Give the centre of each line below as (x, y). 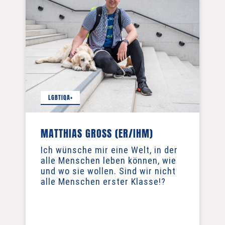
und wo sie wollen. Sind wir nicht (108, 171)
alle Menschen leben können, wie (109, 160)
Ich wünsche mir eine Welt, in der (109, 150)
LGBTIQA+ (60, 97)
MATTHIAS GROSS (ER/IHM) (95, 133)
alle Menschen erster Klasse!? (103, 182)
